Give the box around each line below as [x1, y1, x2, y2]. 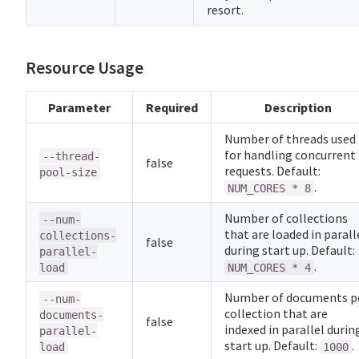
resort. [207, 2, 244, 18]
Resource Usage [26, 57, 143, 79]
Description [264, 99, 332, 116]
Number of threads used [224, 131, 356, 147]
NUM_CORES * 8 [228, 181, 311, 195]
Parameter [48, 99, 111, 116]
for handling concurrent [224, 147, 356, 163]
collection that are [224, 305, 328, 322]
